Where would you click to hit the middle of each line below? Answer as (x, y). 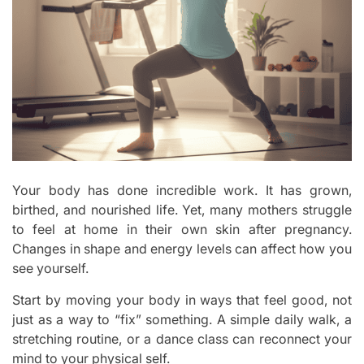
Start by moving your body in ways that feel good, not (182, 300)
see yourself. (50, 269)
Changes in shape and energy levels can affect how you (182, 249)
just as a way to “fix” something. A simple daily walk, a (182, 320)
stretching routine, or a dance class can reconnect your (182, 339)
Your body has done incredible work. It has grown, (182, 191)
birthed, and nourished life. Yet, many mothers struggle (182, 210)
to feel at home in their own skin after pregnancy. (182, 230)
